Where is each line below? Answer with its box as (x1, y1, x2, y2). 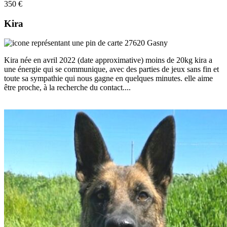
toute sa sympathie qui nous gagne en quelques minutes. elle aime (4, 74, 213, 83)
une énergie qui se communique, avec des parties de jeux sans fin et (4, 65, 219, 74)
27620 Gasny (123, 39, 168, 48)
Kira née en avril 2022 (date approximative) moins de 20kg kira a (4, 56, 212, 65)
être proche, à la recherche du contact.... (4, 83, 131, 92)
